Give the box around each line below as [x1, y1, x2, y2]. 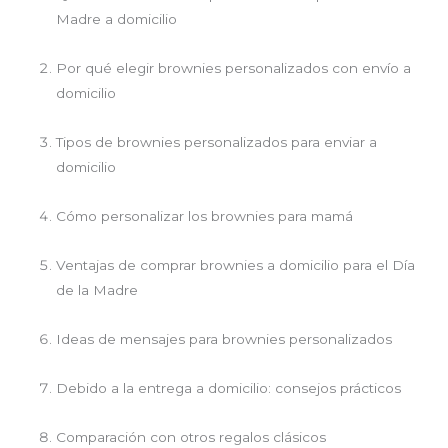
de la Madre [56, 282, 139, 299]
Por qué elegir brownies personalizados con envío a [56, 60, 412, 77]
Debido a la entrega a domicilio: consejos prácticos [56, 380, 402, 397]
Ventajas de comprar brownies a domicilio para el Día [56, 257, 416, 274]
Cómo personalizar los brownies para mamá [56, 208, 354, 225]
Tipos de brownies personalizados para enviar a [56, 134, 378, 151]
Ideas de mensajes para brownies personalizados [56, 331, 393, 348]
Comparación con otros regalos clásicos [56, 428, 327, 445]
